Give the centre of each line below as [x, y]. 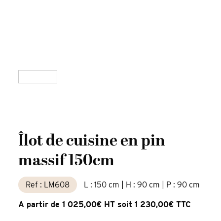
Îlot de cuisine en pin [92, 141]
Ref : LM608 [48, 185]
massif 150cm [67, 161]
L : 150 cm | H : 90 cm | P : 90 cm [142, 185]
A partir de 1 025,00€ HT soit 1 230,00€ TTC [105, 205]
